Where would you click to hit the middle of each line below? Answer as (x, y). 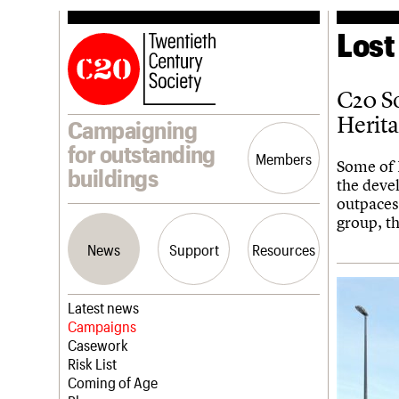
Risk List (92, 363)
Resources (284, 249)
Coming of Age (113, 382)
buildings (113, 178)
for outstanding (142, 154)
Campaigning (133, 130)
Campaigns (102, 326)
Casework (98, 345)
